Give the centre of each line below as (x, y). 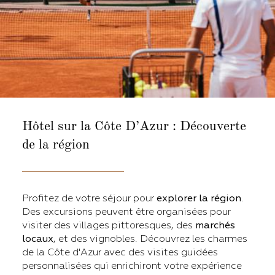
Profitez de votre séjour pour (89, 199)
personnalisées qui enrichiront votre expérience (132, 266)
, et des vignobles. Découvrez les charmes (150, 239)
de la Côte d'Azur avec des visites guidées (120, 253)
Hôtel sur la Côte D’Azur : (99, 127)
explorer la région (199, 199)
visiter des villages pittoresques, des (109, 226)
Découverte (211, 127)
